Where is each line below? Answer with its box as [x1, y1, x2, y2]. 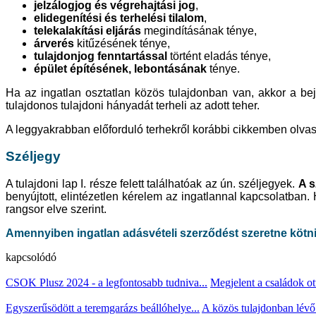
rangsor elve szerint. [6, 202, 107, 215]
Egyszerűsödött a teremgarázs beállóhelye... [6, 301, 200, 314]
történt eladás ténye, [167, 49, 271, 62]
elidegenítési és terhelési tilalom [34, 11, 204, 24]
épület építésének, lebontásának [34, 62, 207, 75]
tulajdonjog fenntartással [34, 49, 167, 62]
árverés [34, 37, 74, 49]
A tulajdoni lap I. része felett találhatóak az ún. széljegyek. [6, 177, 298, 190]
